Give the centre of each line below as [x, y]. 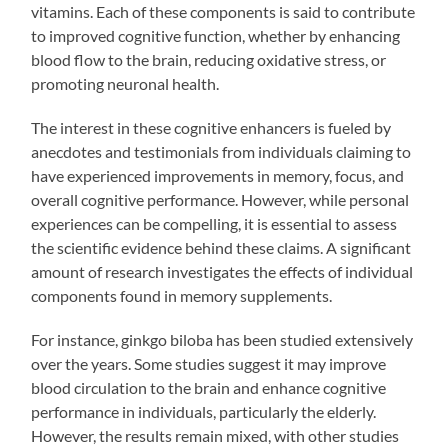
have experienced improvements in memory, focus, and [218, 175]
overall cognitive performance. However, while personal [220, 199]
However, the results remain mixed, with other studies [215, 435]
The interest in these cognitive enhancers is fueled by [211, 127]
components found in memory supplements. [182, 295]
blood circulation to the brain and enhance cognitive [209, 387]
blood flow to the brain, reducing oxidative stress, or [209, 59]
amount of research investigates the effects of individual [222, 271]
